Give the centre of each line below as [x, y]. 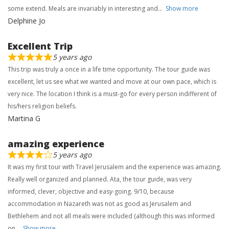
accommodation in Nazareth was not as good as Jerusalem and [99, 204]
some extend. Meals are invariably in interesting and [83, 8]
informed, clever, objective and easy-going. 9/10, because [91, 191]
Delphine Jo [27, 21]
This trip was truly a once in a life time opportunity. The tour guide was [109, 69]
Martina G [24, 118]
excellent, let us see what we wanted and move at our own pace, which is [112, 82]
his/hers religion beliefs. [42, 106]
